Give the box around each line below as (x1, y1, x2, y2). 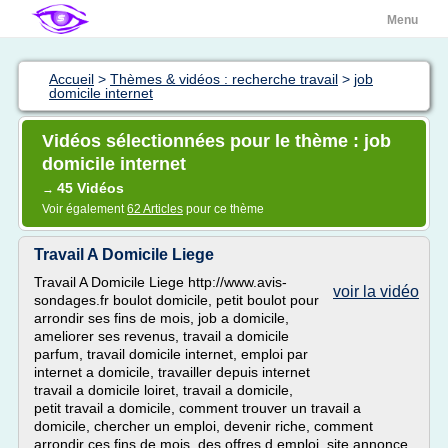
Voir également (42, 202, 127, 216)
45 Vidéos (57, 180, 124, 196)
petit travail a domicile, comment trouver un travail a (34, 400, 361, 416)
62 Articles (127, 202, 183, 216)
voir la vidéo (333, 283, 419, 300)
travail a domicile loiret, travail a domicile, (34, 382, 293, 398)
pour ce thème (183, 202, 264, 216)
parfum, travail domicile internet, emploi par (34, 346, 308, 362)
